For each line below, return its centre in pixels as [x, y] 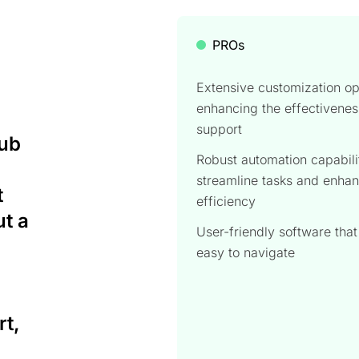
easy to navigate [246, 252]
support [220, 129]
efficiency [226, 201]
